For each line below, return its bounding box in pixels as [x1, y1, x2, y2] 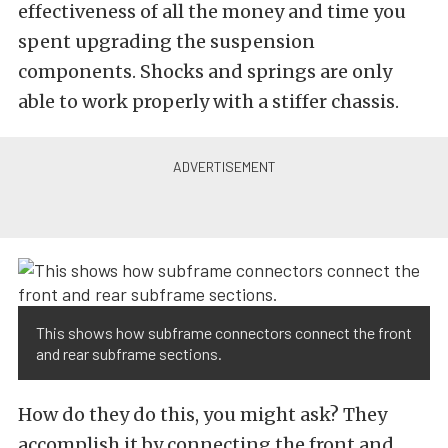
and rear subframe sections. [36, 344, 222, 364]
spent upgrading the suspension [18, 30, 315, 54]
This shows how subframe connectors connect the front [36, 323, 412, 343]
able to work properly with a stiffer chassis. [18, 90, 399, 114]
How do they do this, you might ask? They [18, 403, 387, 427]
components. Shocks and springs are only [18, 60, 392, 84]
